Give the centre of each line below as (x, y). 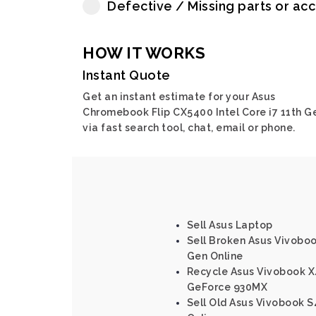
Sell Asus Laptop (230, 225)
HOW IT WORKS (144, 53)
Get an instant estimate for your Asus (179, 97)
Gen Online (215, 256)
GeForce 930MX (227, 287)
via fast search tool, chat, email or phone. (189, 128)
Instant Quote (127, 75)
